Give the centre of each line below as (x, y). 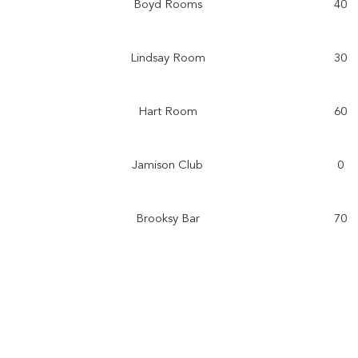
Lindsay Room (167, 58)
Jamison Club (167, 165)
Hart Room (167, 111)
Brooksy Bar (167, 218)
